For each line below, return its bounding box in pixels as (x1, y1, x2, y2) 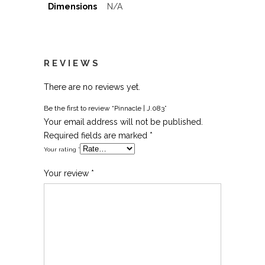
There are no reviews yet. (44, 82, 140, 92)
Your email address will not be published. (44, 117, 203, 127)
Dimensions (48, 1, 97, 11)
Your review (44, 168, 91, 178)
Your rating (44, 146, 78, 153)
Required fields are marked (44, 130, 150, 140)
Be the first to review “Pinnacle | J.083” (44, 104, 167, 112)
